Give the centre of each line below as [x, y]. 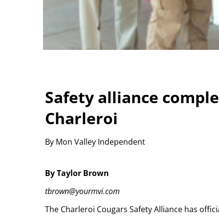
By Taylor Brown [77, 173]
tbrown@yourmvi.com [82, 191]
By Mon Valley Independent [95, 142]
